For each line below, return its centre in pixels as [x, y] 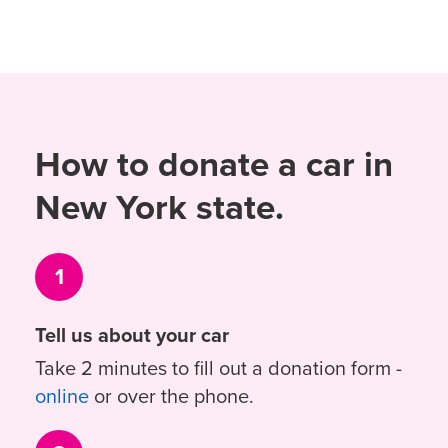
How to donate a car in [214, 164]
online [62, 396]
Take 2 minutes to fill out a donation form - [218, 368]
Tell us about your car [132, 335]
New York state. [159, 207]
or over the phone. [171, 396]
